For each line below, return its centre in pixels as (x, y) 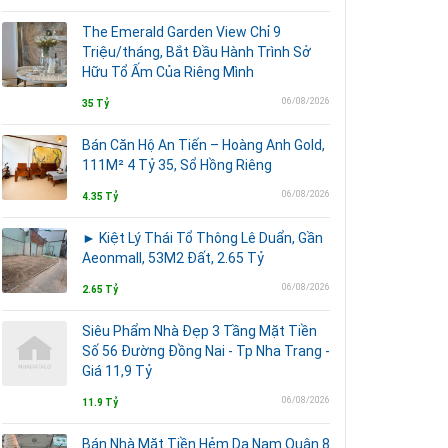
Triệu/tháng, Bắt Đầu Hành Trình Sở (196, 52)
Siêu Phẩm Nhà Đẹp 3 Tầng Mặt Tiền (199, 331)
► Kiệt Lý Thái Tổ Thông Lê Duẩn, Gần (202, 238)
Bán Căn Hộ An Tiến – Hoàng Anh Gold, (203, 145)
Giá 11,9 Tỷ (117, 371)
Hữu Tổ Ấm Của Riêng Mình (168, 72)
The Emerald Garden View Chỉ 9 (181, 32)
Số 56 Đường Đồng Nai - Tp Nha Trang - (206, 351)
